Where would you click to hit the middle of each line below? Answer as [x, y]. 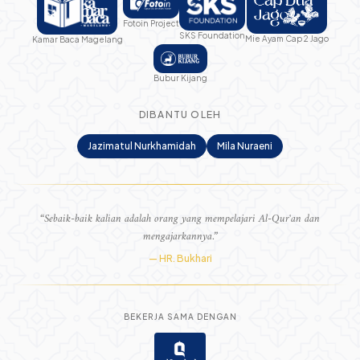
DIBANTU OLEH [180, 115]
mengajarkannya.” [180, 237]
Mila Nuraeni [245, 146]
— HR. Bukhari [180, 259]
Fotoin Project [151, 23]
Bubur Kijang [180, 78]
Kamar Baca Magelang [77, 40]
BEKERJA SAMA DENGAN [180, 317]
